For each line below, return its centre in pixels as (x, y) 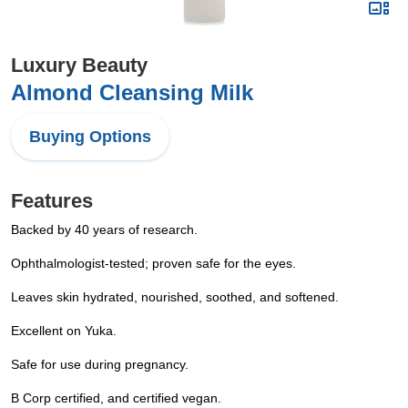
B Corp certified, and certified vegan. (116, 398)
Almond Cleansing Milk (132, 92)
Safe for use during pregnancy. (100, 364)
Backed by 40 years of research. (104, 229)
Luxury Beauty (79, 65)
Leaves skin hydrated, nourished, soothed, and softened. (175, 297)
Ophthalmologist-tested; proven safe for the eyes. (153, 263)
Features (52, 201)
